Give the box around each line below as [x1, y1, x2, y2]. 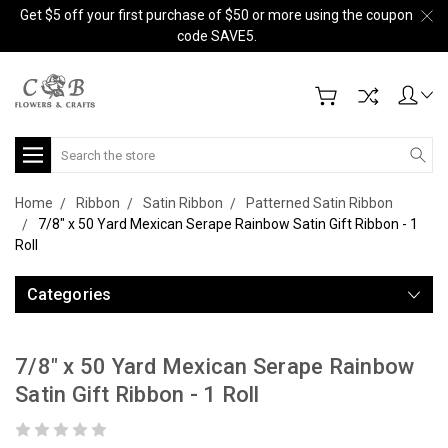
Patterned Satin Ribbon [246, 195, 393, 211]
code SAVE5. [176, 28, 257, 44]
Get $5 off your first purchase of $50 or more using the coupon [20, 7, 413, 23]
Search [51, 139, 96, 155]
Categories [27, 285, 112, 304]
